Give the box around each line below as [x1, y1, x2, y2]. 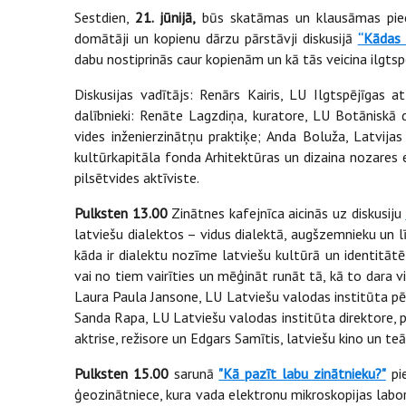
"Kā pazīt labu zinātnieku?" [218, 363, 386, 382]
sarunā [168, 363, 219, 382]
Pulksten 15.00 [74, 363, 169, 382]
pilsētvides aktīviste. [74, 168, 202, 187]
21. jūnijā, [135, 7, 197, 26]
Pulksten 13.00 [74, 203, 168, 222]
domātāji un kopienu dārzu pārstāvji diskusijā [74, 28, 358, 47]
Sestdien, [74, 7, 136, 26]
